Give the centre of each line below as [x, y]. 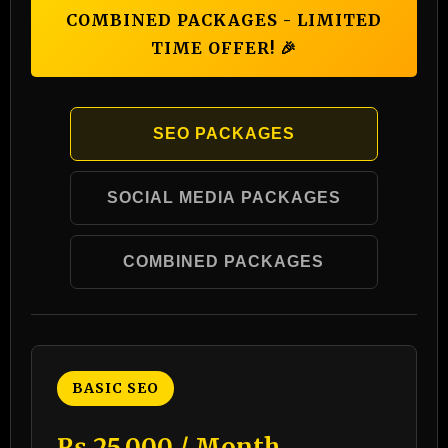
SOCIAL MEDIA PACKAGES [223, 197]
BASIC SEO [115, 388]
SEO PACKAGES [223, 133]
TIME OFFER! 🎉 [224, 48]
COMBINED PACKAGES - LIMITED [224, 20]
